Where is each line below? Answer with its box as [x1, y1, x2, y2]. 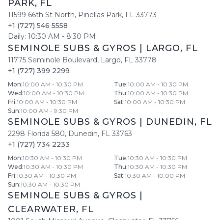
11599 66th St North [8, 10, 75, 19]
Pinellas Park [78, 10, 122, 19]
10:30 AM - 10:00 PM [125, 172, 185, 179]
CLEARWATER [8, 204, 76, 215]
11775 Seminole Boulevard [8, 55, 97, 64]
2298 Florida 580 [8, 129, 65, 138]
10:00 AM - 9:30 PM [21, 107, 78, 114]
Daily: [8, 32, 28, 41]
